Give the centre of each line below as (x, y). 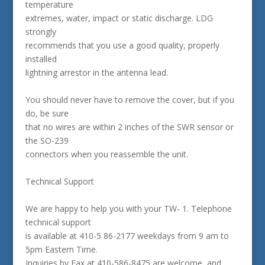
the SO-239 (47, 140)
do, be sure (47, 113)
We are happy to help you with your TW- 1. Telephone (128, 209)
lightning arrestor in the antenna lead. (96, 72)
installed (41, 59)
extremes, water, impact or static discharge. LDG (119, 18)
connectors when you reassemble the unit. (106, 154)
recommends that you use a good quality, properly (122, 45)
